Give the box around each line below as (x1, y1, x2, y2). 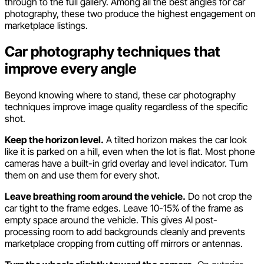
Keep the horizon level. (5, 134, 104, 146)
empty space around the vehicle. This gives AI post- (5, 214, 217, 226)
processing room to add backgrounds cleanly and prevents (5, 226, 245, 238)
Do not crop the (186, 190, 252, 203)
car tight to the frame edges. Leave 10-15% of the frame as (5, 202, 243, 214)
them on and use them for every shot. (5, 169, 160, 181)
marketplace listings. (5, 19, 88, 32)
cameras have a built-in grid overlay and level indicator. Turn (5, 157, 248, 170)
